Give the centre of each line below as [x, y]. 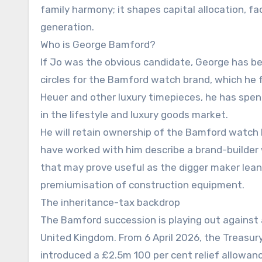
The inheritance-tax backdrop [110, 202]
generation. [67, 27]
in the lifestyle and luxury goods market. [134, 114]
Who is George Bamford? [98, 44]
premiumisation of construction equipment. [142, 185]
